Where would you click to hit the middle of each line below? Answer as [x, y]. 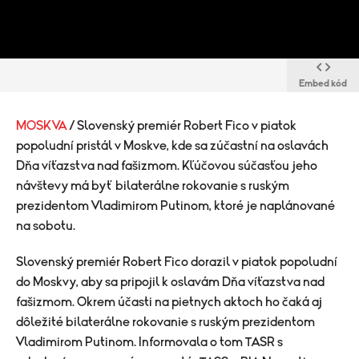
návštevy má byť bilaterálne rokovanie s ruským [153, 186]
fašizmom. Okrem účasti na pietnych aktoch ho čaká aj [169, 302]
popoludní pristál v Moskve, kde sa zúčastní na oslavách [172, 146]
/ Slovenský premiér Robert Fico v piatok [183, 126]
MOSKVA [42, 126]
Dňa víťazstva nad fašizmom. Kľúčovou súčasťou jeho [167, 166]
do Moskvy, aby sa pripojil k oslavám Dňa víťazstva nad [170, 282]
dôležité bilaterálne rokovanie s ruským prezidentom [165, 322]
